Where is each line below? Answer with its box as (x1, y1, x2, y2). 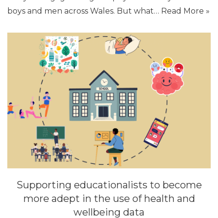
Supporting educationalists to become (16, 179, 202, 191)
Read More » (161, 6, 210, 16)
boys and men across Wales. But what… (7, 6, 161, 16)
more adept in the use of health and (23, 192, 195, 204)
